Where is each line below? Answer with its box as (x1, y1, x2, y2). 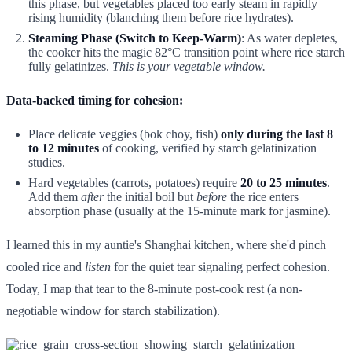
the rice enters (227, 189, 299, 203)
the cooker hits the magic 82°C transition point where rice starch (28, 45, 345, 59)
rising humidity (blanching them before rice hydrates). (28, 10, 294, 24)
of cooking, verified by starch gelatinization (99, 141, 317, 155)
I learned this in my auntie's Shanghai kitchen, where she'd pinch (6, 237, 326, 251)
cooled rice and (6, 259, 85, 273)
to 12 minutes (28, 141, 99, 155)
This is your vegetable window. (112, 59, 266, 73)
